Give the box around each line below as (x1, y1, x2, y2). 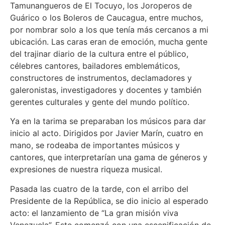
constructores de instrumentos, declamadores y (10, 72, 192, 83)
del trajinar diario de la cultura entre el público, (10, 48, 188, 59)
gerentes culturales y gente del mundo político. (10, 96, 189, 107)
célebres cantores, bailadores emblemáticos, (10, 60, 180, 71)
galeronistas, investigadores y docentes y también (10, 84, 201, 95)
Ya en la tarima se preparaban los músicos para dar (10, 116, 206, 127)
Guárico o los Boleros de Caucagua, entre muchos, (10, 12, 203, 23)
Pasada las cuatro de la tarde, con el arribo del (10, 183, 188, 194)
